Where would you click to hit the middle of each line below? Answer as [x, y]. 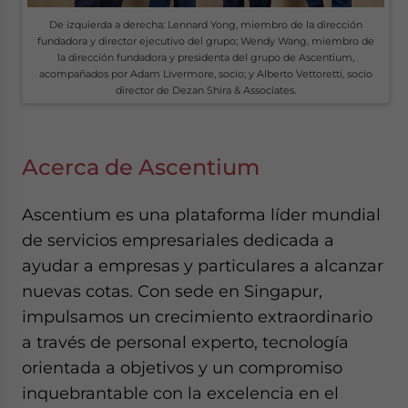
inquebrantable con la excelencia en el [180, 393]
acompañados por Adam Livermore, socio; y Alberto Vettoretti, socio [206, 74]
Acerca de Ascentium [141, 168]
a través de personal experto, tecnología [185, 342]
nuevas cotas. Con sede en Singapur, [172, 291]
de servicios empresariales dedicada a [178, 240]
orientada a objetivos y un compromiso [182, 368]
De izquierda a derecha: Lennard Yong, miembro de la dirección [206, 25]
